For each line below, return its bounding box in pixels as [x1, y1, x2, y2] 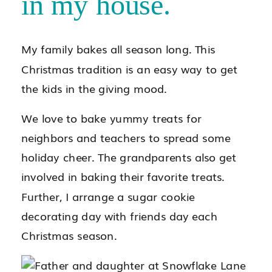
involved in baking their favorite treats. [21, 168, 225, 185]
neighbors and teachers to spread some [21, 129, 231, 146]
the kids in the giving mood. [21, 80, 167, 96]
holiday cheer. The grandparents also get [21, 148, 237, 165]
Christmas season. [21, 226, 117, 243]
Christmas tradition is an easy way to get [21, 60, 237, 76]
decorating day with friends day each [21, 207, 218, 223]
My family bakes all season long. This [21, 40, 216, 57]
